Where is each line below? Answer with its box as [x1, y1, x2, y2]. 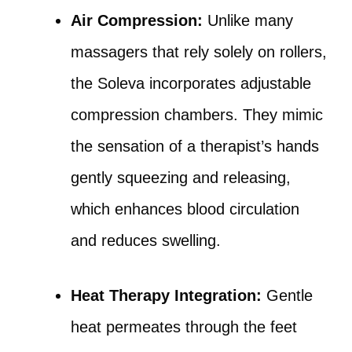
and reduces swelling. [71, 232, 221, 249]
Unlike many [203, 12, 293, 29]
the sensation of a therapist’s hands [71, 137, 319, 155]
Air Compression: [71, 12, 203, 29]
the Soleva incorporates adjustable [71, 75, 311, 92]
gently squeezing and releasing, [71, 169, 291, 186]
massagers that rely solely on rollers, [71, 43, 327, 60]
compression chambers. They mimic [71, 106, 323, 123]
